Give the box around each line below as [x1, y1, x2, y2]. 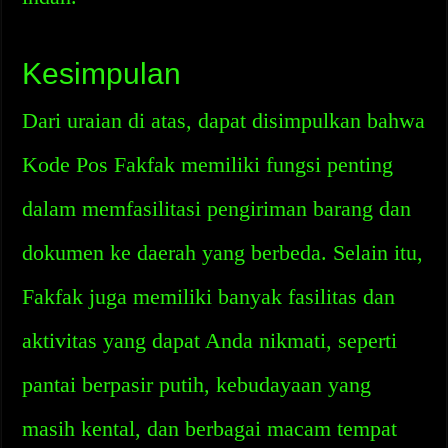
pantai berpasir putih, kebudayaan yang [22, 372, 372, 397]
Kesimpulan [22, 57, 182, 90]
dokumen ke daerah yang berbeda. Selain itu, [22, 240, 424, 265]
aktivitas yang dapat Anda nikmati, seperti [22, 328, 398, 353]
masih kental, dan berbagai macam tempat [22, 416, 398, 441]
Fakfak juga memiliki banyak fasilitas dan [22, 284, 396, 309]
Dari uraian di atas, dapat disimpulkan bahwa [22, 108, 426, 133]
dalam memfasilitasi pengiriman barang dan [22, 196, 412, 221]
